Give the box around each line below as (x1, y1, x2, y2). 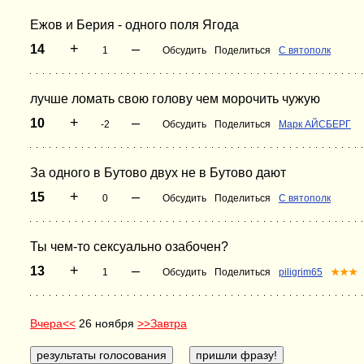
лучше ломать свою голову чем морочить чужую (30, 92, 320, 106)
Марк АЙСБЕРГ (279, 119, 351, 130)
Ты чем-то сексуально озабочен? (30, 240, 228, 253)
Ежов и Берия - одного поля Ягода (30, 18, 239, 32)
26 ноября (76, 317, 137, 330)
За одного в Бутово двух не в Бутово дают (30, 166, 286, 180)
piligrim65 (279, 266, 323, 278)
